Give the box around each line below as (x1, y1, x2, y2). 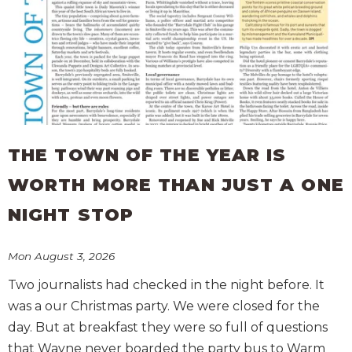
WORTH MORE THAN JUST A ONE (8, 174, 344, 196)
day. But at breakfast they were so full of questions (8, 319, 328, 335)
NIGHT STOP (8, 204, 134, 226)
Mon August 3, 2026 (8, 249, 115, 262)
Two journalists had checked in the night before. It (8, 277, 324, 292)
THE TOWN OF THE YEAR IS (8, 145, 287, 167)
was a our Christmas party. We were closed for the (8, 298, 320, 313)
